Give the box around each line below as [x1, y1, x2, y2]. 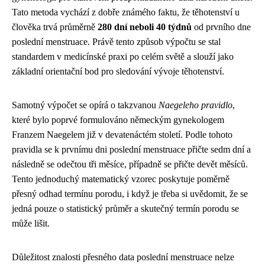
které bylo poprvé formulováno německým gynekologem [12, 115, 224, 125]
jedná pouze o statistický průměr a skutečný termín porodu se [12, 203, 239, 214]
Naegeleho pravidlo [159, 100, 232, 111]
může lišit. [12, 218, 50, 229]
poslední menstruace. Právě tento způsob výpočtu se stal [12, 37, 221, 47]
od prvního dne [192, 22, 251, 33]
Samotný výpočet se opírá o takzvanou [12, 100, 159, 111]
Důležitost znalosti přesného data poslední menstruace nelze [12, 252, 234, 263]
